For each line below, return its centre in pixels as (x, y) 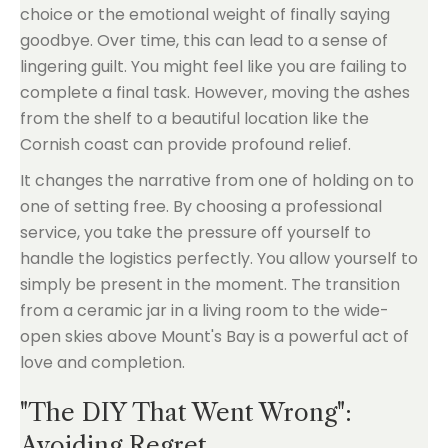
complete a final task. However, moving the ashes (215, 92)
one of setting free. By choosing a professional (201, 206)
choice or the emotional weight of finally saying (205, 14)
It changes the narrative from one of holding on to (217, 180)
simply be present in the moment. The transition (210, 284)
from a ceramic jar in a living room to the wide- (204, 310)
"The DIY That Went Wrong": (186, 412)
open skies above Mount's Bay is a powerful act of (214, 336)
